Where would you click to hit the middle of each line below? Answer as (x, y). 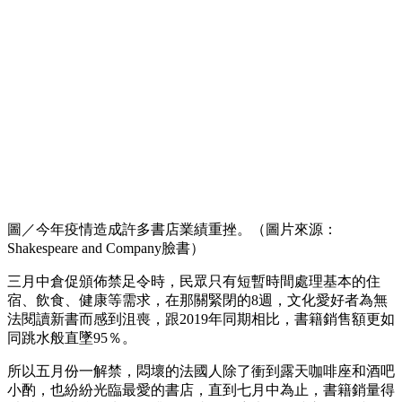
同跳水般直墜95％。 (72, 337)
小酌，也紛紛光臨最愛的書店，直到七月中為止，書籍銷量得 (201, 389)
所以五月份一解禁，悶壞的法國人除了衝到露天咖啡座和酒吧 (201, 371)
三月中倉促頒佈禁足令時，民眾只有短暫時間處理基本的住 (194, 281)
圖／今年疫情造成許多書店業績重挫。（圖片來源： (172, 229)
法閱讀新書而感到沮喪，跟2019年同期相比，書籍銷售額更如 (201, 319)
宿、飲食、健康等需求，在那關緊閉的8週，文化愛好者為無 (197, 300)
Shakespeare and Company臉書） (106, 248)
